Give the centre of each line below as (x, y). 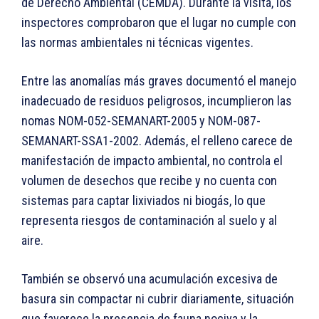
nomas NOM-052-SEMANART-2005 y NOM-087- (141, 121)
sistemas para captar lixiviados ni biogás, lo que (143, 201)
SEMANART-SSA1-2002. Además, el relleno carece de (157, 141)
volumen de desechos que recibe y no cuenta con (149, 181)
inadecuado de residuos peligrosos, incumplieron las (157, 101)
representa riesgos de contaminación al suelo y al (149, 221)
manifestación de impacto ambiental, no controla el (152, 161)
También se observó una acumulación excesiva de (150, 279)
